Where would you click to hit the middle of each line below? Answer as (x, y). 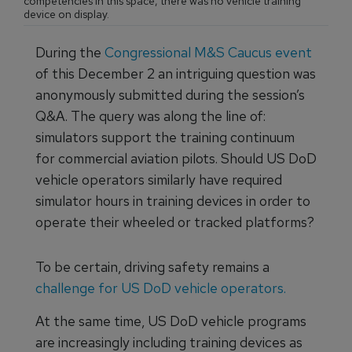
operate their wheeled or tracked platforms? (175, 222)
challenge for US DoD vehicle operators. (162, 288)
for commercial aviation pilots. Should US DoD (176, 158)
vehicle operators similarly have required (159, 180)
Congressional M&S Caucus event (208, 52)
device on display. (66, 14)
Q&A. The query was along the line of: (150, 116)
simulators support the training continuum (165, 137)
